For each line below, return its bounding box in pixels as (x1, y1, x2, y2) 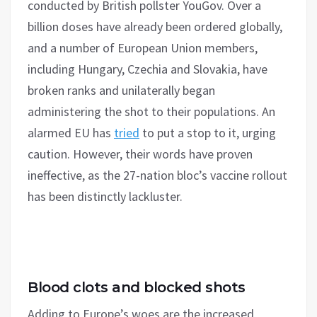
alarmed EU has (28, 124, 114, 141)
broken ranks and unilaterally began (28, 81, 215, 98)
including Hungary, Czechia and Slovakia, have (28, 60, 267, 77)
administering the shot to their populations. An (28, 103, 275, 120)
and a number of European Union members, (28, 39, 258, 56)
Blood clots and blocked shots (28, 278, 246, 296)
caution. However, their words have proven (28, 145, 253, 162)
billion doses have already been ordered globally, (28, 18, 282, 35)
